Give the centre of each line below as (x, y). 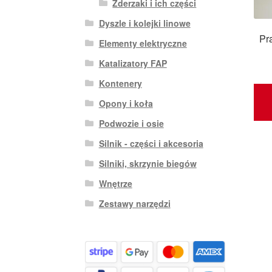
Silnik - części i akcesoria (151, 143)
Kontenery (120, 83)
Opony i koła (126, 103)
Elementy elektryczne (143, 43)
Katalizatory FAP (133, 63)
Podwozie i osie (131, 123)
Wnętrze (115, 183)
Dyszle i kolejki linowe (144, 23)
